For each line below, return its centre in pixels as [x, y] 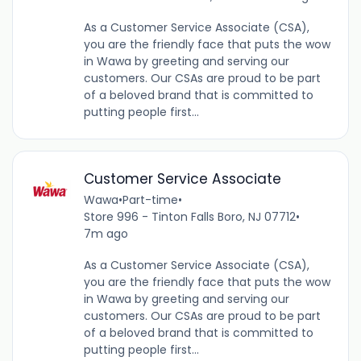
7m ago [106, 233]
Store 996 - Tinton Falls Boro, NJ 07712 [189, 216]
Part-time [150, 199]
